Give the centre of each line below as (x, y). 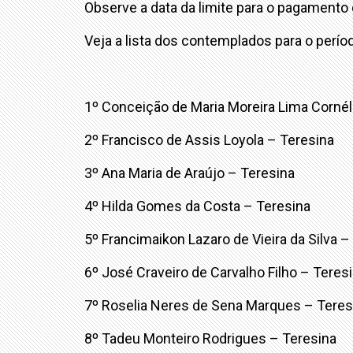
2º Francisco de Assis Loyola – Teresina (209, 140)
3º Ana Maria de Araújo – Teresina (193, 173)
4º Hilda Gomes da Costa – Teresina (197, 206)
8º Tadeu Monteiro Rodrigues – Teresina (210, 339)
